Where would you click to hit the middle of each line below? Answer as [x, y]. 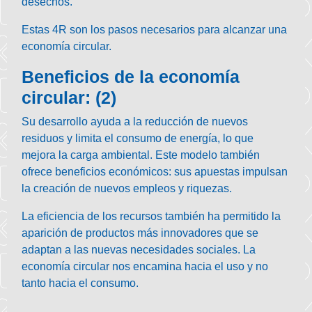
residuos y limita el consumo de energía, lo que [138, 138]
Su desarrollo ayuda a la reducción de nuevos [135, 121]
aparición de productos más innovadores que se [140, 233]
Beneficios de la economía [131, 76]
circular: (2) [69, 97]
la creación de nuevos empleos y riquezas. [127, 188]
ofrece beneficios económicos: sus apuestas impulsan [155, 171]
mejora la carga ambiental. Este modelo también [141, 155]
